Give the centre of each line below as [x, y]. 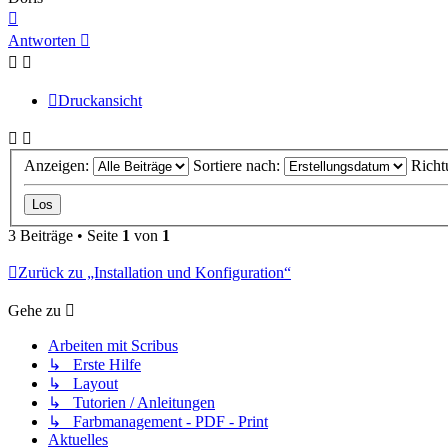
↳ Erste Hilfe [94, 364]
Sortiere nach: [238, 165]
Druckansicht [100, 101]
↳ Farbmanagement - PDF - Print [158, 421]
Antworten [42, 41]
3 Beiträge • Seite [65, 235]
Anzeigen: [58, 165]
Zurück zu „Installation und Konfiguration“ [154, 272]
